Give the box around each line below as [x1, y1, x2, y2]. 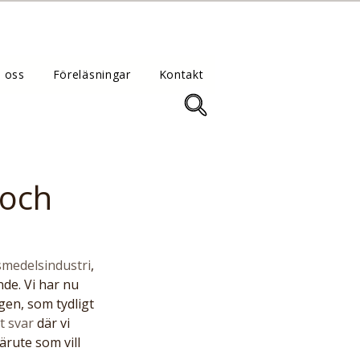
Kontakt [158, 67, 204, 82]
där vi [34, 314, 73, 332]
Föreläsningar [52, 67, 131, 82]
